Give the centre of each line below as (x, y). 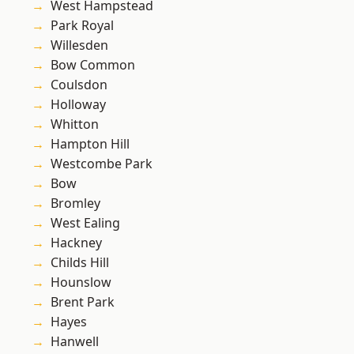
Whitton (75, 124)
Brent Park (83, 302)
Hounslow (81, 282)
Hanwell (75, 342)
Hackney (76, 243)
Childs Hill (80, 263)
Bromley (75, 203)
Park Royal (82, 26)
